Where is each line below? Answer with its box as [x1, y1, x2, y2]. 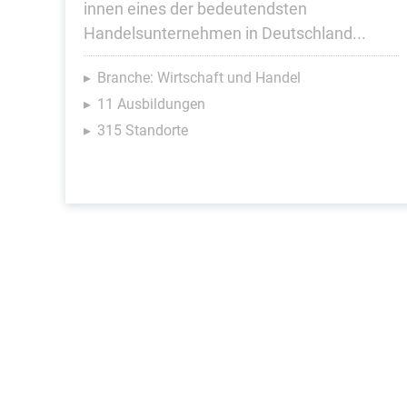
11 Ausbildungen [97, 95, 205, 113]
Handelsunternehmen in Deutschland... [84, 24, 366, 43]
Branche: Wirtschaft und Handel [97, 69, 301, 86]
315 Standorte [97, 122, 188, 139]
